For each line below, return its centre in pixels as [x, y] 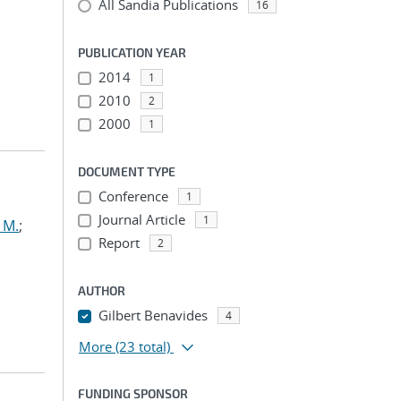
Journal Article [141, 219]
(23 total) [143, 346]
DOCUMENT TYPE [127, 171]
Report [119, 243]
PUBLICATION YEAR [132, 52]
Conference [133, 196]
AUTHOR [102, 290]
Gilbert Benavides [153, 315]
